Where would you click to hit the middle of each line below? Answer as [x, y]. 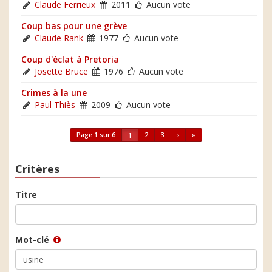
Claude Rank [59, 38]
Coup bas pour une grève [74, 25]
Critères [37, 168]
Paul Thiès [55, 104]
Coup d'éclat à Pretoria [70, 59]
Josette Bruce [61, 71]
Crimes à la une [54, 92]
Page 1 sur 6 [96, 134]
